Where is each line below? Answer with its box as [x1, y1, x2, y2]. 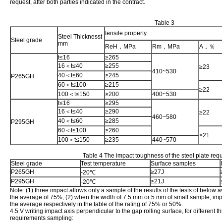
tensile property [105, 30, 147, 37]
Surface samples [151, 160, 196, 167]
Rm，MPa [152, 43, 180, 50]
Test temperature [81, 160, 126, 167]
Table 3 [155, 19, 174, 26]
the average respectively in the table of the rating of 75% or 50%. [10, 201, 183, 208]
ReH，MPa [105, 43, 136, 50]
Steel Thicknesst [58, 33, 102, 40]
